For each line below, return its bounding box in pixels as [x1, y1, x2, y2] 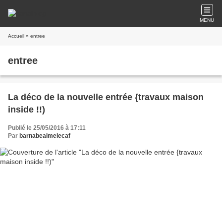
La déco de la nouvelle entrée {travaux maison [8, 92, 204, 102]
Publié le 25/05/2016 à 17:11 [8, 124, 86, 131]
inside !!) [8, 105, 45, 114]
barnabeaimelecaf [19, 132, 70, 139]
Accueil [8, 33, 24, 39]
